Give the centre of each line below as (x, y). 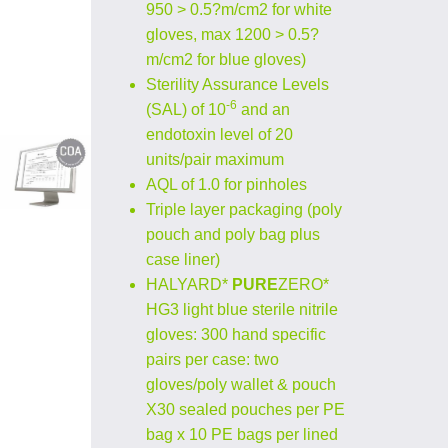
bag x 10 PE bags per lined (242, 434)
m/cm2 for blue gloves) (226, 59)
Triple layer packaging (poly (244, 209)
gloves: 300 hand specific (236, 334)
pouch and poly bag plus (233, 234)
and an (263, 109)
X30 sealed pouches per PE (245, 409)
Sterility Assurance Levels (237, 84)
